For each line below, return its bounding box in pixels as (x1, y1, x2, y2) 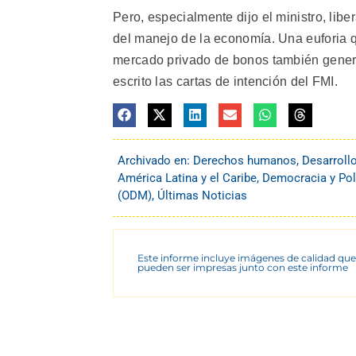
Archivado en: (118, 153, 193, 168)
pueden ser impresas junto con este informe (137, 261, 348, 273)
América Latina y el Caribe (118, 170, 257, 185)
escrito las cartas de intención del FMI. (113, 74, 339, 88)
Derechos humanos (193, 153, 296, 168)
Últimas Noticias (157, 188, 247, 203)
